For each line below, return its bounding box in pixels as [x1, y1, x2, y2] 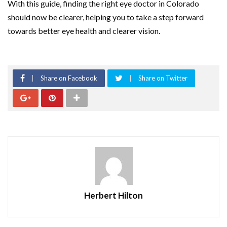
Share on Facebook [41, 73, 97, 82]
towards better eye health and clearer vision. [8, 25, 160, 35]
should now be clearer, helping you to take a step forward [8, 12, 204, 22]
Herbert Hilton [84, 190, 143, 201]
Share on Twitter [138, 73, 187, 82]
